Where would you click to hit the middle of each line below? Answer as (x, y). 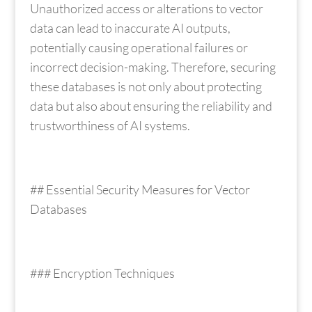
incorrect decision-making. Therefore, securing (153, 67)
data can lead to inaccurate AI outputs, (130, 28)
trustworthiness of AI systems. (110, 125)
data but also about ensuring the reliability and (151, 106)
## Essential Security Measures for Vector (140, 189)
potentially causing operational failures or (139, 47)
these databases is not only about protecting (146, 86)
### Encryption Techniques (102, 273)
